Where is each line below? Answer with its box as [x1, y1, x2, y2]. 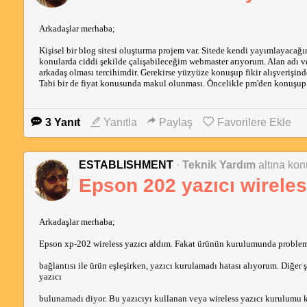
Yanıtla [103, 116, 137, 128]
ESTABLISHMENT [78, 159, 176, 171]
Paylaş [158, 116, 193, 128]
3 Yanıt [45, 116, 80, 128]
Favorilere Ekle [217, 116, 291, 128]
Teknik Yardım [182, 159, 256, 171]
